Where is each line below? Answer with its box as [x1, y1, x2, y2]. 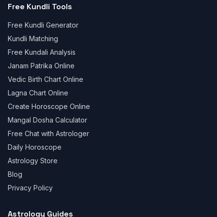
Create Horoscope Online [8, 102, 90, 110]
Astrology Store [8, 156, 58, 165]
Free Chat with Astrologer [8, 129, 89, 138]
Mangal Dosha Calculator [8, 116, 87, 124]
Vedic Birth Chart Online [8, 75, 83, 83]
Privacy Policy [8, 184, 53, 192]
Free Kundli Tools [8, 1, 72, 12]
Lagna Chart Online [8, 89, 68, 97]
